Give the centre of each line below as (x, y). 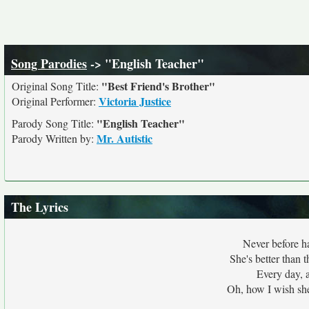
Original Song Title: (57, 86)
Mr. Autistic (124, 138)
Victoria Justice (135, 101)
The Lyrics (40, 207)
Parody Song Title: (54, 123)
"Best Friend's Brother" (158, 86)
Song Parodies (49, 63)
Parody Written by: (54, 138)
